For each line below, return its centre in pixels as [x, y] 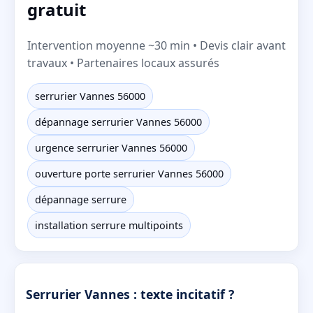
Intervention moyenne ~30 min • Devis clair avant [156, 45]
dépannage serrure [81, 199]
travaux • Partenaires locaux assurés [123, 63]
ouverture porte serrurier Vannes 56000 [129, 173]
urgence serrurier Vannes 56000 [111, 147]
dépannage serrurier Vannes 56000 [118, 122]
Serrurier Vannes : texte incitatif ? [130, 294]
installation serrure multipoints [109, 225]
